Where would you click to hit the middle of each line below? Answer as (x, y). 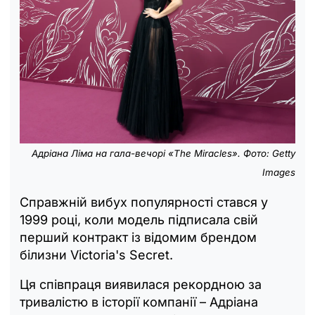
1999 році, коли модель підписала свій (139, 220)
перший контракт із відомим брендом (138, 238)
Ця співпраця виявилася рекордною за (141, 285)
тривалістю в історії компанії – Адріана (139, 302)
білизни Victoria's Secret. (96, 255)
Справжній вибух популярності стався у (144, 202)
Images (279, 173)
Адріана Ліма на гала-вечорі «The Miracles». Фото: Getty (163, 154)
